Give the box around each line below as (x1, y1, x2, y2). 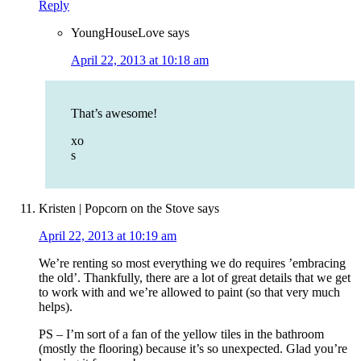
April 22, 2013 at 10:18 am (71, 53, 209, 68)
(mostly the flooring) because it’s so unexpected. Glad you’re (39, 342, 347, 356)
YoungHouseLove (71, 26, 164, 40)
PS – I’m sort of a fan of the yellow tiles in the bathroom (39, 327, 324, 342)
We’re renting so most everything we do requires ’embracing (39, 256, 346, 271)
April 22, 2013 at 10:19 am (39, 229, 176, 243)
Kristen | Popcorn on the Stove (39, 201, 194, 216)
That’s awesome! (71, 106, 157, 121)
